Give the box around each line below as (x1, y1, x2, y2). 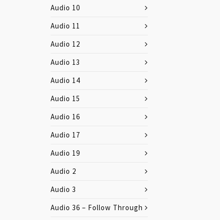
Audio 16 (51, 112, 80, 121)
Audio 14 (51, 76, 80, 85)
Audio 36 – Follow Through (51, 203, 143, 212)
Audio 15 (51, 94, 80, 103)
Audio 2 (51, 166, 76, 176)
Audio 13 (51, 57, 80, 67)
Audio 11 (51, 21, 80, 30)
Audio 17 (51, 130, 80, 139)
